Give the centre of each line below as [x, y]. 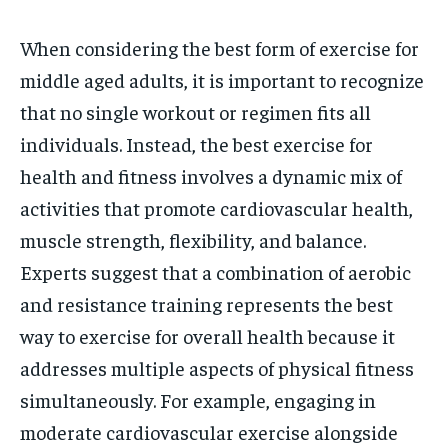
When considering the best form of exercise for [219, 47]
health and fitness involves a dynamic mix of [211, 175]
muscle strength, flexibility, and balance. [193, 239]
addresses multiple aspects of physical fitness [217, 367]
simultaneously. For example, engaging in [198, 399]
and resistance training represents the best [206, 303]
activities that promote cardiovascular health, [216, 207]
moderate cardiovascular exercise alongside [209, 431]
